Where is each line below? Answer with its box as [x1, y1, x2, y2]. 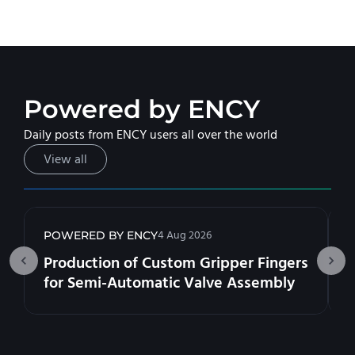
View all [44, 151, 87, 169]
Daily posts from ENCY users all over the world [24, 126, 277, 144]
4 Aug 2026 [158, 227, 212, 244]
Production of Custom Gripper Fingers [44, 252, 308, 275]
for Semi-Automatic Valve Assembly [44, 272, 295, 295]
